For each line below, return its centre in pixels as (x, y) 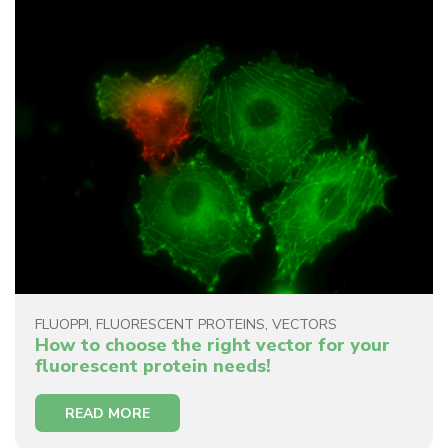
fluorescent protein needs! (153, 365)
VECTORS (304, 324)
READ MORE (107, 413)
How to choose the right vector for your (212, 344)
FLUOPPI (62, 324)
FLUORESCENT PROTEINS (180, 324)
